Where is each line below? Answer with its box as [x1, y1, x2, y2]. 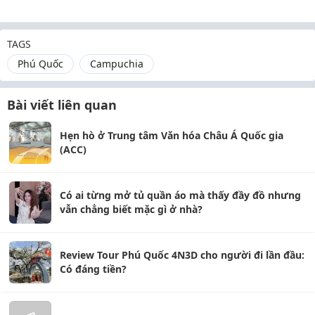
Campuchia [90, 57, 143, 70]
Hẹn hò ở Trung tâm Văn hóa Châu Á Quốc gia [60, 129, 283, 142]
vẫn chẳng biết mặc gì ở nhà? [60, 202, 202, 216]
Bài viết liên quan [7, 96, 117, 113]
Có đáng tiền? [60, 262, 127, 276]
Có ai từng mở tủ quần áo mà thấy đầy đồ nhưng [60, 188, 301, 202]
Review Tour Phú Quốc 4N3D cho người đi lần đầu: [60, 248, 304, 262]
